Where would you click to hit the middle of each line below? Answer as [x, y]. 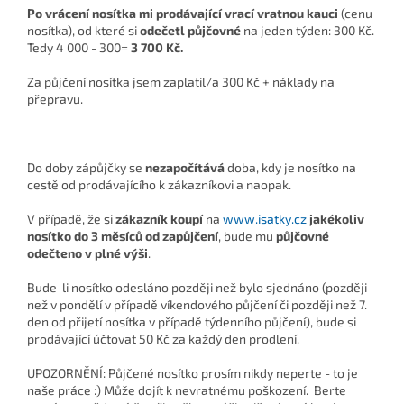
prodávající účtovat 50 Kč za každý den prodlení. [163, 339]
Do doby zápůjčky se [86, 168]
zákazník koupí [159, 219]
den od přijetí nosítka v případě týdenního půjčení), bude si [192, 322]
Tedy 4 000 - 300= [79, 48]
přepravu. [55, 99]
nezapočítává [185, 168]
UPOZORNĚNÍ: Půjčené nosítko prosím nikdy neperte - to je [193, 373]
